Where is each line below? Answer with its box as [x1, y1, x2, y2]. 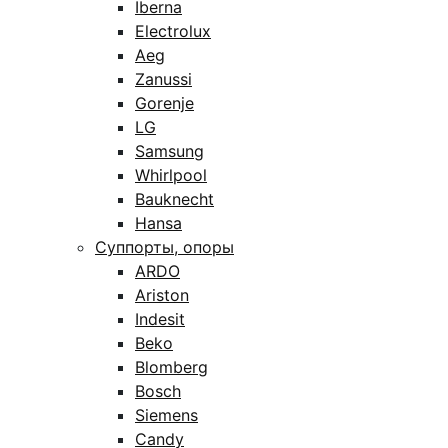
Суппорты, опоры [95, 237, 234, 257]
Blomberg [135, 357, 208, 377]
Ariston [135, 285, 189, 305]
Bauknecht [135, 189, 214, 209]
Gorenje [135, 93, 194, 113]
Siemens [135, 405, 198, 425]
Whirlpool [135, 165, 207, 185]
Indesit [135, 309, 185, 329]
